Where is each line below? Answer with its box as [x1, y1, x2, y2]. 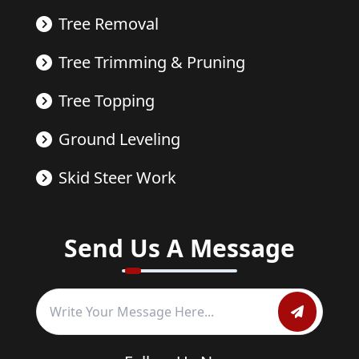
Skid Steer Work [58, 167, 176, 189]
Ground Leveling [58, 128, 180, 151]
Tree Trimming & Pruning [58, 51, 245, 74]
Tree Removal [58, 13, 159, 35]
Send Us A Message [63, 232, 295, 265]
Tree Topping [58, 90, 155, 112]
